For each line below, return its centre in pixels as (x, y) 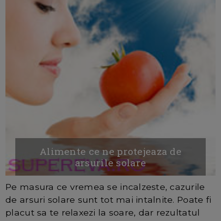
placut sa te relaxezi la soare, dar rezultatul (103, 213)
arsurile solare (110, 163)
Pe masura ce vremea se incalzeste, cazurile (105, 187)
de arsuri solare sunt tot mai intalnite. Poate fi (109, 200)
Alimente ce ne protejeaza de (110, 151)
